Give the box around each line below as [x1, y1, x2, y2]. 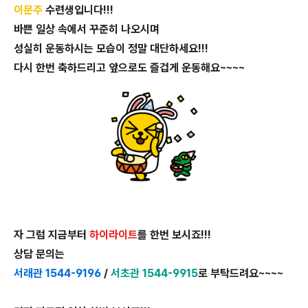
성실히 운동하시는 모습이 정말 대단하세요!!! [14, 42, 208, 55]
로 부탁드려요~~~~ [198, 267, 283, 280]
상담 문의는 [14, 247, 65, 261]
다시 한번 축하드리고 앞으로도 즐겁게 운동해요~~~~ [14, 61, 245, 74]
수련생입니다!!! [43, 3, 113, 16]
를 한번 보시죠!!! [137, 228, 211, 241]
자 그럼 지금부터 [14, 228, 89, 241]
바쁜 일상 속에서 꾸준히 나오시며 [14, 23, 159, 36]
